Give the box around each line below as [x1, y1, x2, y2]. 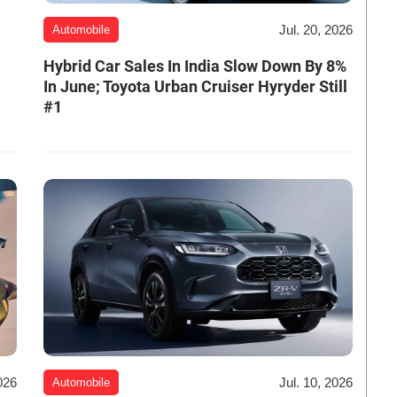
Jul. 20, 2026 [279, 21, 353, 37]
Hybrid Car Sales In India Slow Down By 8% [43, 57, 346, 76]
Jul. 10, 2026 [279, 374, 353, 390]
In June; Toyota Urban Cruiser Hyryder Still [43, 77, 347, 97]
